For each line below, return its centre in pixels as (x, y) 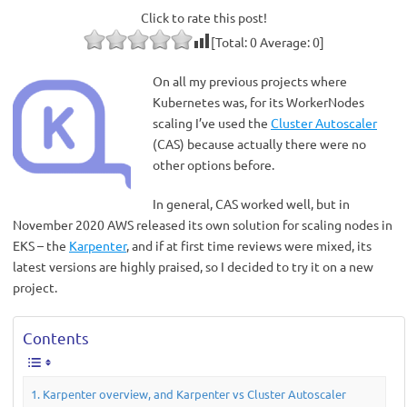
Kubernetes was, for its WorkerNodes (258, 102)
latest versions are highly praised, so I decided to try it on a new (193, 266)
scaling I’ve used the (212, 123)
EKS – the (41, 245)
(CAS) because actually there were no (259, 144)
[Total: (230, 42)
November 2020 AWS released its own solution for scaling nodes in (203, 224)
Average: (284, 42)
